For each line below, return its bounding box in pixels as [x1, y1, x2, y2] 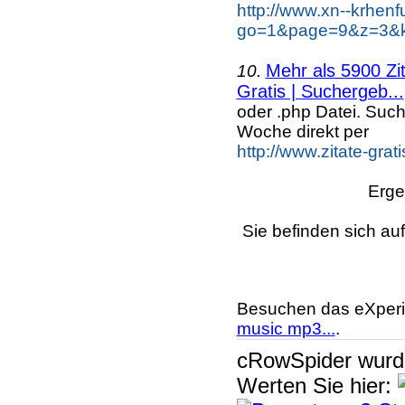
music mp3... [236, 318, 335, 338]
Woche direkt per [236, 121, 369, 141]
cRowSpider [236, 347, 352, 372]
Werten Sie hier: [236, 372, 398, 398]
